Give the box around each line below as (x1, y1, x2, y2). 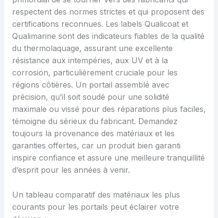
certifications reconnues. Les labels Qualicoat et (12, 19, 188, 29)
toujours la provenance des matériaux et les (12, 128, 175, 139)
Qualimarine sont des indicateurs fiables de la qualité (12, 31, 204, 41)
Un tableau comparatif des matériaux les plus (12, 189, 180, 200)
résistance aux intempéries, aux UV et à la (12, 55, 168, 66)
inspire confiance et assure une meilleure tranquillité (12, 153, 205, 163)
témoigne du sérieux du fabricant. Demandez (12, 116, 178, 127)
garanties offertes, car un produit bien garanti (12, 141, 181, 151)
